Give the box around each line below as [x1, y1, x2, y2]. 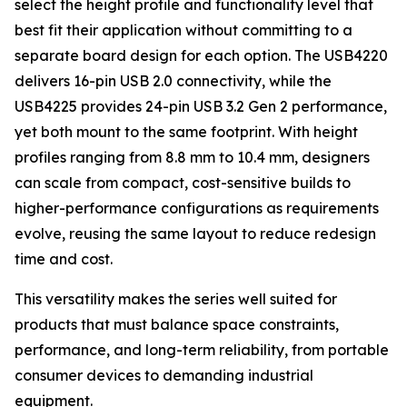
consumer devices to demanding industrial [15, 366, 313, 384]
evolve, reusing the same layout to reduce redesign [15, 224, 376, 243]
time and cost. [15, 250, 113, 268]
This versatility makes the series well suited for [15, 290, 337, 308]
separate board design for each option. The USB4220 [15, 46, 388, 65]
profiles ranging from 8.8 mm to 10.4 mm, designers [15, 148, 370, 166]
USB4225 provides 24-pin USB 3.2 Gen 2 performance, [15, 97, 387, 115]
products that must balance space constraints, [15, 315, 339, 333]
